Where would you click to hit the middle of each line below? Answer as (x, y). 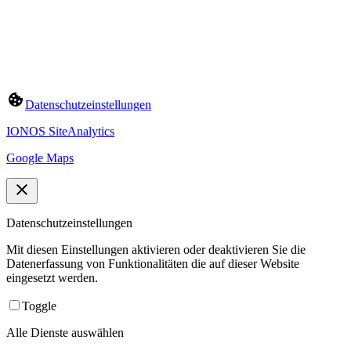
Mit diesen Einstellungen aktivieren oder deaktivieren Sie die (156, 250)
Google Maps (40, 158)
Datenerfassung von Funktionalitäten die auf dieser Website (153, 264)
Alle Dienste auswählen (65, 333)
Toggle (39, 306)
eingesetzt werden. (52, 278)
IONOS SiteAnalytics (60, 132)
